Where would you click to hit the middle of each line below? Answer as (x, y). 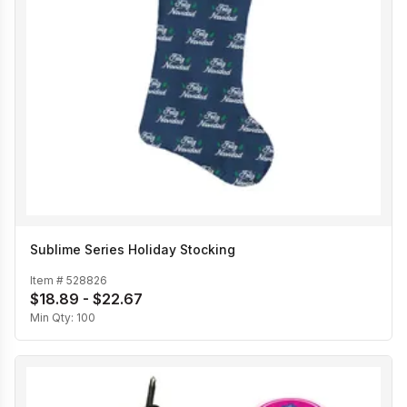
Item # (48, 281)
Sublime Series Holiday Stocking (133, 249)
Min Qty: (53, 318)
